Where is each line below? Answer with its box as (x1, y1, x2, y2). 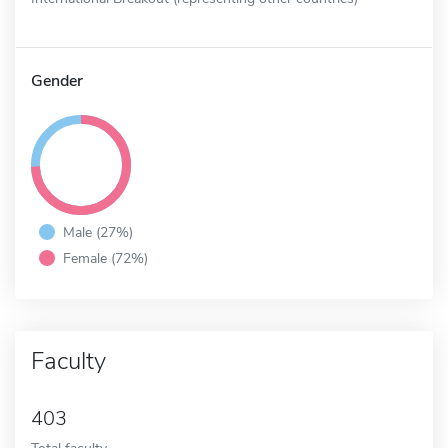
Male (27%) (63, 221, 133, 242)
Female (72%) (63, 247, 148, 268)
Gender (31, 69, 83, 92)
